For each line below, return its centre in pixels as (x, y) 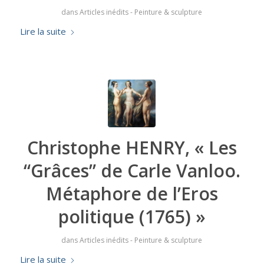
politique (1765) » (132, 217)
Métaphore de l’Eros (132, 194)
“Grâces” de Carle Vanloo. (132, 171)
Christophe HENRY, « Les (132, 148)
